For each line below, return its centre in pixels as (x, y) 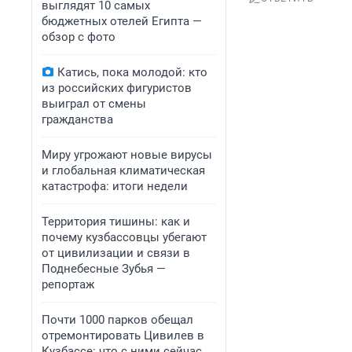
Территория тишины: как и (116, 222)
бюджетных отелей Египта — (122, 21)
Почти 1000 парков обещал (117, 320)
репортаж (68, 284)
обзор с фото (79, 37)
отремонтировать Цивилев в (123, 335)
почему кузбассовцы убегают (124, 237)
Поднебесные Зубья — (104, 269)
